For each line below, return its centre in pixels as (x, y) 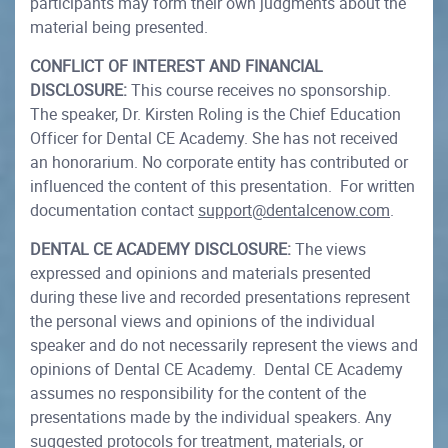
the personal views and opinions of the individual (202, 321)
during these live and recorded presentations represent (220, 297)
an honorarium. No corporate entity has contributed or (219, 162)
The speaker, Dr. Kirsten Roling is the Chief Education (215, 114)
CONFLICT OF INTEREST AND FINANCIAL (176, 66)
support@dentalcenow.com (294, 210)
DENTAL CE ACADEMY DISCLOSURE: (160, 249)
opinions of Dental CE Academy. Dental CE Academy (216, 369)
